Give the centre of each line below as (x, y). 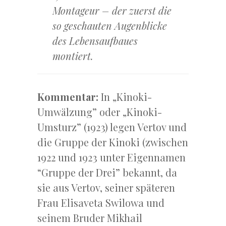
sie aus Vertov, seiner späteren (106, 188)
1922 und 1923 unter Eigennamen (111, 157)
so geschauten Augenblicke (110, 26)
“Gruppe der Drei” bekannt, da (107, 173)
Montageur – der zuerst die (112, 11)
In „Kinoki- (126, 97)
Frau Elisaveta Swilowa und (101, 203)
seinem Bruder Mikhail (90, 218)
